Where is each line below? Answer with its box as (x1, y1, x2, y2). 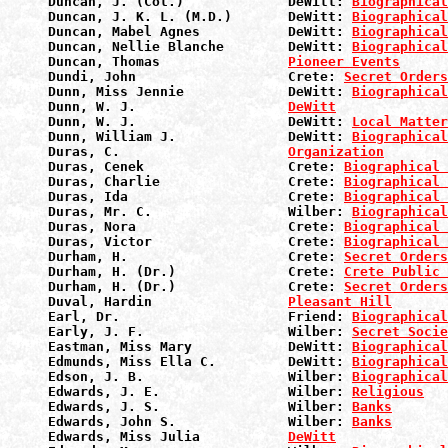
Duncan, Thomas (48, 54, 288, 69)
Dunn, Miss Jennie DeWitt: (48, 84, 352, 99)
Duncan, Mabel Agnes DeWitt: (48, 24, 352, 39)
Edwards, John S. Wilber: (48, 414, 352, 429)
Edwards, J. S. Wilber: (48, 399, 352, 414)
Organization (288, 144, 384, 159)
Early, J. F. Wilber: (48, 324, 352, 339)
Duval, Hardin (48, 294, 288, 309)
